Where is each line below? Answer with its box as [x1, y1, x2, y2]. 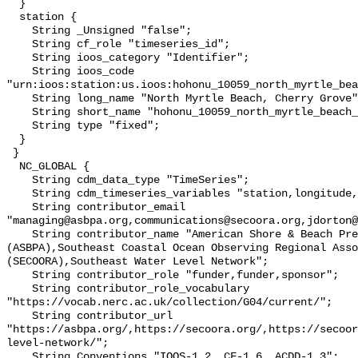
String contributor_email [6, 201, 32, 214]
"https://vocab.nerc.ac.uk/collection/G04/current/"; [6, 296, 332, 309]
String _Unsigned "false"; [6, 25, 32, 38]
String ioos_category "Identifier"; [6, 52, 32, 65]
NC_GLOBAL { [6, 161, 19, 173]
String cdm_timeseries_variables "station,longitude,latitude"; [6, 188, 32, 201]
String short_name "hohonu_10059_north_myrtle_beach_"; [6, 106, 32, 119]
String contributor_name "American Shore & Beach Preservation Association [6, 229, 32, 241]
